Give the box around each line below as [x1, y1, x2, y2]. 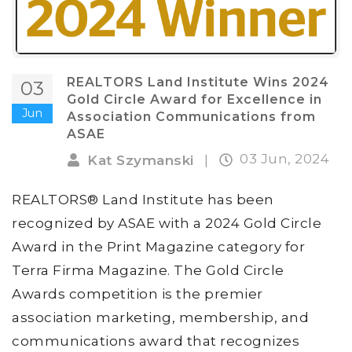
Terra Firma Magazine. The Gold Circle [12, 262, 284, 278]
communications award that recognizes [12, 332, 299, 349]
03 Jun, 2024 [240, 151, 329, 167]
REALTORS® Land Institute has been [12, 191, 274, 207]
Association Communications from [67, 109, 316, 125]
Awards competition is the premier [12, 285, 263, 302]
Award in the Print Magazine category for [12, 238, 305, 255]
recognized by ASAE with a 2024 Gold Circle [12, 214, 321, 231]
